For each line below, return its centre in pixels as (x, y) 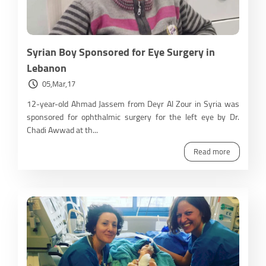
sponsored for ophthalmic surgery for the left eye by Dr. (133, 117)
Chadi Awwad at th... (62, 130)
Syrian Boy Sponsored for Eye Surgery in (121, 52)
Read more (212, 152)
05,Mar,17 (59, 84)
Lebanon (47, 68)
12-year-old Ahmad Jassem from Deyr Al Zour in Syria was (133, 104)
